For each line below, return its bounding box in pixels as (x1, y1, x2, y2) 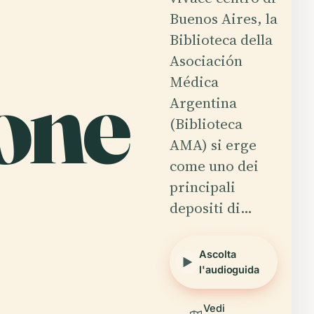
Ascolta (199, 248, 236, 260)
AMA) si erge (170, 135, 257, 155)
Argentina (170, 93, 237, 113)
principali (170, 177, 235, 197)
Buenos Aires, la (170, 8, 278, 29)
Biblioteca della (170, 29, 273, 50)
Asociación (170, 50, 243, 71)
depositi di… (170, 198, 252, 218)
